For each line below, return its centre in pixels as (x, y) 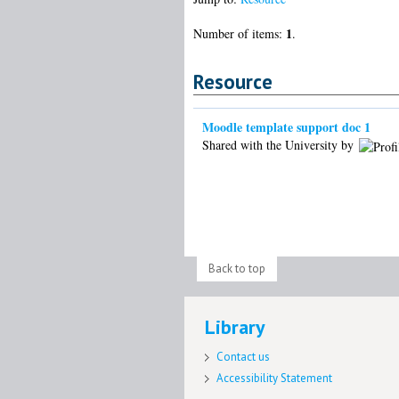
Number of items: (239, 33)
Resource (232, 81)
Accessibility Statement (275, 379)
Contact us (244, 356)
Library (236, 327)
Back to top (236, 268)
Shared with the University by (279, 144)
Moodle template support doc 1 (286, 126)
